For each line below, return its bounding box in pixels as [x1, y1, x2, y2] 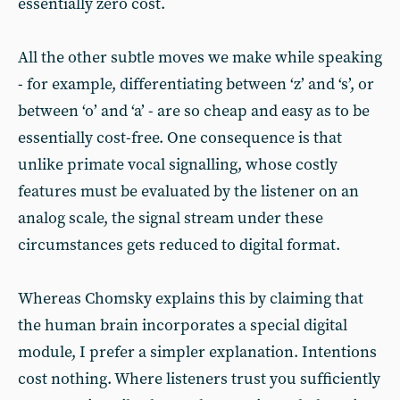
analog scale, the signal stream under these [18, 208, 323, 229]
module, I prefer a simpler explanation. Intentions [18, 342, 377, 362]
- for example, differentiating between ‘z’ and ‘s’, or [18, 74, 374, 95]
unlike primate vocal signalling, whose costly [18, 154, 337, 175]
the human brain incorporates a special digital [18, 315, 347, 336]
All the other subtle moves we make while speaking [18, 47, 382, 68]
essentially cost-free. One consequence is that [18, 128, 342, 148]
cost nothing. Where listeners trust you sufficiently [18, 369, 380, 389]
